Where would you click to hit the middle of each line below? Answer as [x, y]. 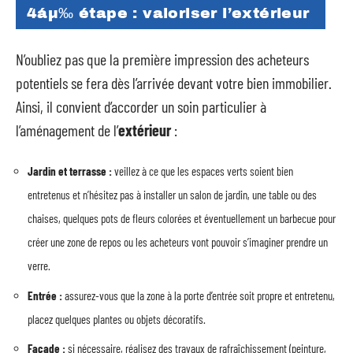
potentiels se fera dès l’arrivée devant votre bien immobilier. [174, 82]
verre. [39, 266]
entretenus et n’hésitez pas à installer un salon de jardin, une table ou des [172, 195]
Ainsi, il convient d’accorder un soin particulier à [141, 106]
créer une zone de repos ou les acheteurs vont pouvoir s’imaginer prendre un [178, 242]
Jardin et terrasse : [70, 171]
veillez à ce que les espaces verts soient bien [203, 171]
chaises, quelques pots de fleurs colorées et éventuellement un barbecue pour [182, 218]
